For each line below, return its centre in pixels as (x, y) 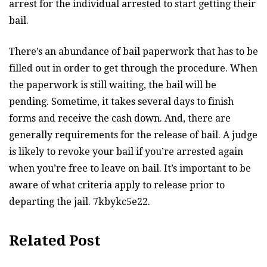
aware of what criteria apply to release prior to (117, 185)
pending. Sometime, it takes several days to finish (121, 101)
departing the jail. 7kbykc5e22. (80, 201)
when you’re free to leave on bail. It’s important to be (130, 168)
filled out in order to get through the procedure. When (133, 68)
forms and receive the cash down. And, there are (120, 118)
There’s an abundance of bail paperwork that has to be (133, 51)
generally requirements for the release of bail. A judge (133, 135)
